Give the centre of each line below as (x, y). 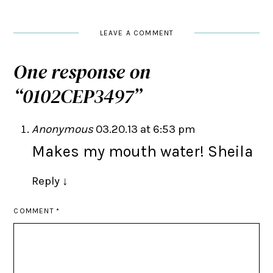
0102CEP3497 (78, 96)
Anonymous (64, 129)
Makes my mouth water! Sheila (143, 151)
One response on (82, 72)
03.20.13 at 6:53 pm (146, 129)
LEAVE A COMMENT (136, 33)
